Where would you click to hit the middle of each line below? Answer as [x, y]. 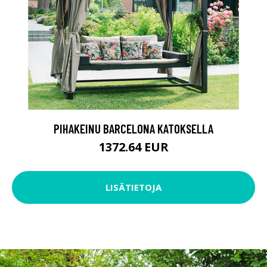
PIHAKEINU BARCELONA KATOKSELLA [133, 128]
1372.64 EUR [133, 147]
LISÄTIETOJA [133, 187]
